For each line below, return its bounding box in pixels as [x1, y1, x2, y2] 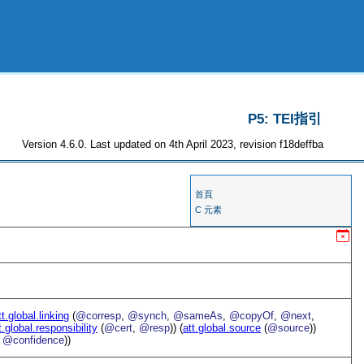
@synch [128, 309, 167, 322]
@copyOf [229, 309, 275, 322]
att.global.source [183, 321, 262, 334]
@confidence [2, 333, 65, 346]
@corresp [76, 309, 122, 322]
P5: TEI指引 [248, 110, 322, 128]
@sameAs [173, 309, 223, 322]
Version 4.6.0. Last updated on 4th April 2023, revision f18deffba [22, 137, 324, 150]
